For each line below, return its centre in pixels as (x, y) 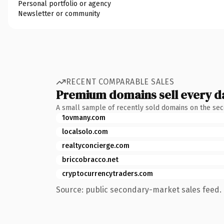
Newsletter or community (59, 13)
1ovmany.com (84, 117)
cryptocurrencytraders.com (107, 173)
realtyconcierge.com (96, 145)
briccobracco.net (90, 159)
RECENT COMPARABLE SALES (120, 82)
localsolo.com (85, 131)
